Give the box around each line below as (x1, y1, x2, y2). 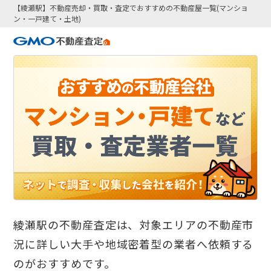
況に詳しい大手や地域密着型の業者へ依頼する (13, 236, 254, 252)
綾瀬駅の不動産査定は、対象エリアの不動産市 (13, 217, 254, 233)
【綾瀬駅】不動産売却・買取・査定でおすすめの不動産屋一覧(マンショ (13, 2, 249, 13)
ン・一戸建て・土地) (13, 13, 82, 24)
